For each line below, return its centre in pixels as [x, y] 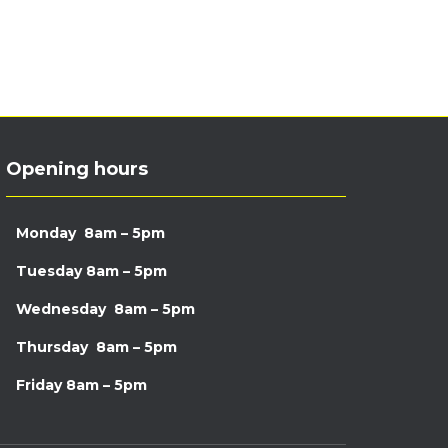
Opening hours [77, 169]
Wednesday [61, 309]
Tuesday [49, 271]
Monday [46, 233]
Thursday [52, 347]
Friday [39, 385]
